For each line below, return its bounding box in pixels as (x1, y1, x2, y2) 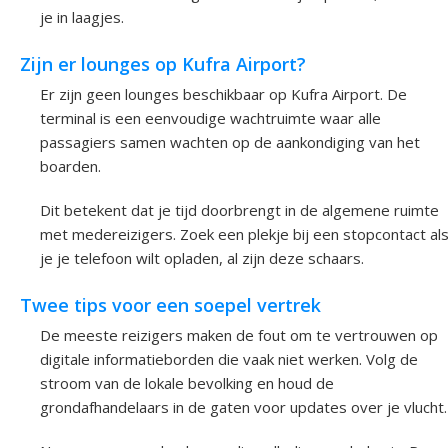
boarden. (40, 156, 101, 177)
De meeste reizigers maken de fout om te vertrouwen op (40, 324, 438, 345)
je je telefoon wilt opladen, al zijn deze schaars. (40, 248, 364, 269)
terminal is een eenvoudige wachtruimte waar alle (40, 108, 381, 129)
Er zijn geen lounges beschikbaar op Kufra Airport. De (40, 84, 407, 105)
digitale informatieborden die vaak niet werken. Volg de (40, 348, 418, 369)
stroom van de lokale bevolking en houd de (40, 372, 334, 393)
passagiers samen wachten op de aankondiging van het (40, 132, 420, 153)
